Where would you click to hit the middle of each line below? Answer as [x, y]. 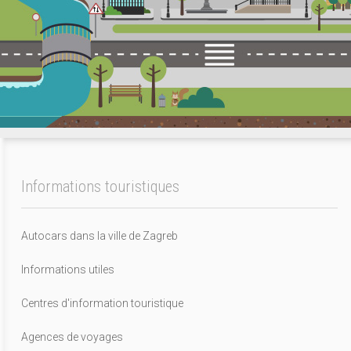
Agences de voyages [72, 337]
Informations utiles [68, 269]
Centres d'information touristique [102, 303]
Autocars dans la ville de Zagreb [100, 235]
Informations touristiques [100, 187]
